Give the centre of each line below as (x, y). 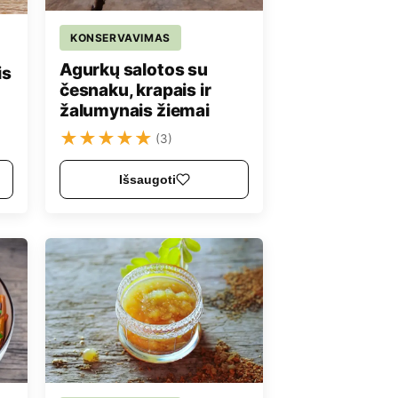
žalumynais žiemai (135, 110)
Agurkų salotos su (134, 69)
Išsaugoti (147, 179)
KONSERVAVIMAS (120, 37)
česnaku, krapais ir (135, 90)
